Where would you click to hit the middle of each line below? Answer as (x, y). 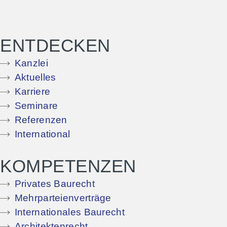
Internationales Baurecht (69, 212)
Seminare (36, 106)
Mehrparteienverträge (63, 198)
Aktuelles (35, 78)
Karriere (32, 92)
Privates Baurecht (54, 184)
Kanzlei (31, 63)
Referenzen (41, 120)
